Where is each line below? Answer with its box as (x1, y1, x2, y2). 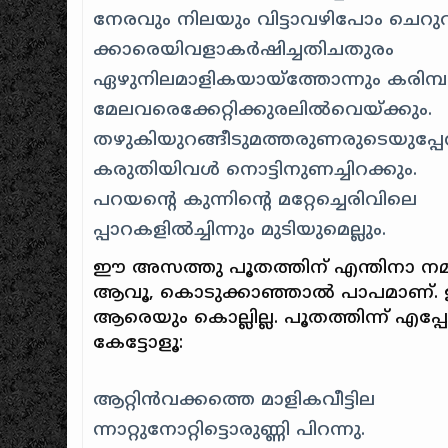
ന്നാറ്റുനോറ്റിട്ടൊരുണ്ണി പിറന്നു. (93, 418, 366, 442)
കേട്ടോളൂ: (93, 331, 184, 355)
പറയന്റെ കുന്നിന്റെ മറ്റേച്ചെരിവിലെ (93, 188, 418, 212)
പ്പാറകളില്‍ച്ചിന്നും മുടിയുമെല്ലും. (93, 218, 387, 242)
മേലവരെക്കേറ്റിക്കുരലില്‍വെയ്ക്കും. (93, 98, 433, 122)
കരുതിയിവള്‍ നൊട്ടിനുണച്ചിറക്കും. (93, 158, 418, 182)
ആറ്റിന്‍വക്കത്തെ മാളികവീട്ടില (93, 388, 376, 412)
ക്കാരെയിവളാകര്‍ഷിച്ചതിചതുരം (93, 38, 395, 62)
